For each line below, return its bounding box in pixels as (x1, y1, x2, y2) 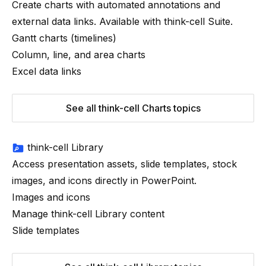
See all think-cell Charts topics (65, 102, 201, 114)
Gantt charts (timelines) (12, 32, 116, 44)
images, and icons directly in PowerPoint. (12, 175, 197, 186)
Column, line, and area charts (12, 49, 145, 61)
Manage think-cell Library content (12, 208, 164, 220)
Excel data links (12, 65, 81, 77)
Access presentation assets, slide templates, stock (12, 158, 237, 170)
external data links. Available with (12, 15, 164, 27)
